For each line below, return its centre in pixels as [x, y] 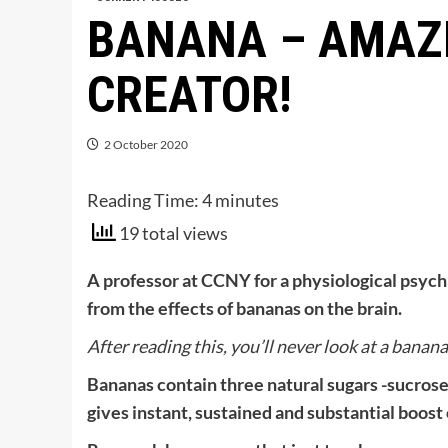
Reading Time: [144, 200]
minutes [247, 200]
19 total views [172, 233]
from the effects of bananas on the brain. [244, 307]
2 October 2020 [146, 145]
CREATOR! [189, 95]
